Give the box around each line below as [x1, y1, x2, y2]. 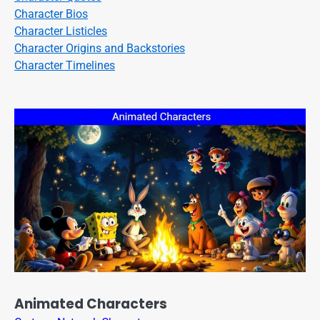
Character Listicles [14, 24, 107, 38]
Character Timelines [14, 58, 115, 72]
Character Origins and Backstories [14, 41, 185, 55]
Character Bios [14, 6, 88, 21]
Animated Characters [14, 294, 167, 314]
